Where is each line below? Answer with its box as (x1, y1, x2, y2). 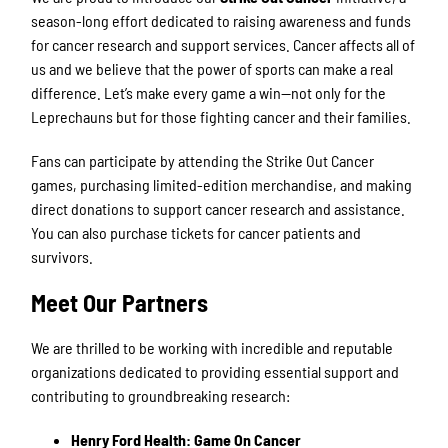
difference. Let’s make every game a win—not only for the (31, 82, 387, 102)
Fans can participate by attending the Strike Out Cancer (31, 150, 375, 170)
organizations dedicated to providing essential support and (31, 362, 400, 382)
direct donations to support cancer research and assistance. (31, 198, 406, 218)
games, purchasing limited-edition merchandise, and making (31, 174, 413, 194)
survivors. (31, 246, 97, 266)
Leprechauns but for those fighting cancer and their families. (31, 106, 412, 126)
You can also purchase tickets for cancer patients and (31, 222, 362, 242)
